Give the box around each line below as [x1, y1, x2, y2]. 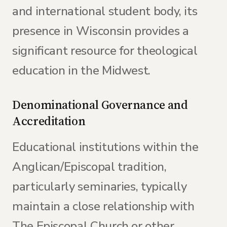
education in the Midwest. [12, 62, 151, 79]
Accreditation [12, 112, 86, 129]
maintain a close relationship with [12, 198, 195, 214]
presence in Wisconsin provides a [12, 23, 189, 39]
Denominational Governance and [12, 96, 188, 113]
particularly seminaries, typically [12, 178, 187, 195]
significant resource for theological [12, 43, 198, 59]
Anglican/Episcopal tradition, [12, 159, 167, 175]
